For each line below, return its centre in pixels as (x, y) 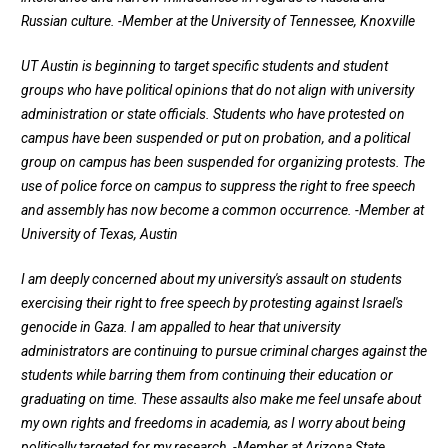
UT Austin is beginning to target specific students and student (204, 66)
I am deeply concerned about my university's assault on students (211, 279)
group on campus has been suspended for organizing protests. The (223, 162)
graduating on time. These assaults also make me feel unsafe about (221, 399)
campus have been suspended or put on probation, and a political (215, 138)
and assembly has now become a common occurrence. (188, 210)
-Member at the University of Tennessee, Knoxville (266, 21)
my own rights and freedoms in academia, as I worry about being (213, 423)
